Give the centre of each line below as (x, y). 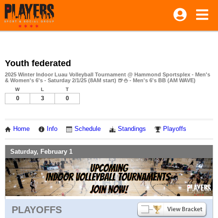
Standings (132, 129)
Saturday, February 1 (41, 151)
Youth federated (38, 63)
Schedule (88, 129)
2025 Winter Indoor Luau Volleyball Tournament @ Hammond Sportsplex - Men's (108, 74)
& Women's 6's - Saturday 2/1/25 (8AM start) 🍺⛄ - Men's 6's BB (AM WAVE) (100, 80)
